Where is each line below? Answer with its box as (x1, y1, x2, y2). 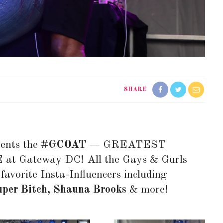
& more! (126, 184, 168, 195)
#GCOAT (41, 139, 86, 150)
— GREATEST (86, 139, 166, 150)
